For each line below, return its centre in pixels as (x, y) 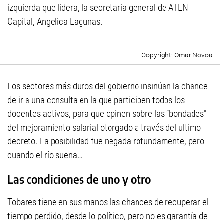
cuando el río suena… (45, 155)
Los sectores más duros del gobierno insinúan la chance (108, 86)
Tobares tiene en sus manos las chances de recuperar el (108, 202)
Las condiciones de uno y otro (79, 179)
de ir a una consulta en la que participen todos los (96, 100)
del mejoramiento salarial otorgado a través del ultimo (104, 128)
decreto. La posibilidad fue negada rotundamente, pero (106, 141)
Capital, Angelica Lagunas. (55, 22)
